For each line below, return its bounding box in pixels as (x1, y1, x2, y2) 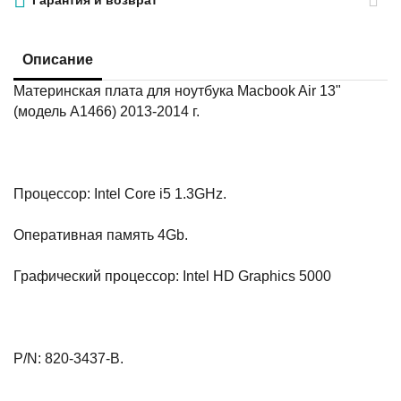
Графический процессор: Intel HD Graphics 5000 (13, 269, 332, 285)
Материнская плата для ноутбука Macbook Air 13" (13, 83, 342, 99)
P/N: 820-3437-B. (13, 351, 124, 367)
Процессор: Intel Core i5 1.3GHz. (13, 186, 227, 202)
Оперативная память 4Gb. (13, 227, 189, 243)
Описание (22, 52, 94, 68)
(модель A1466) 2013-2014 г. (13, 104, 200, 120)
